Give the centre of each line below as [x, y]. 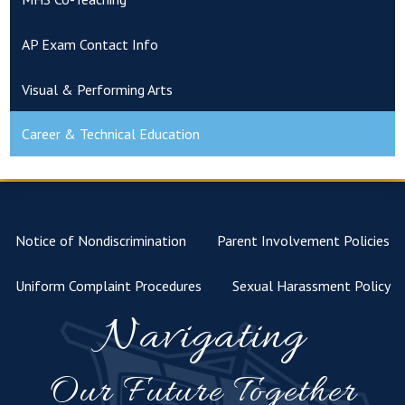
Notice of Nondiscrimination [101, 240]
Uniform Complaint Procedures [108, 286]
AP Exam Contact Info [90, 44]
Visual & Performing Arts [97, 89]
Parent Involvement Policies [303, 240]
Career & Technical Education [111, 134]
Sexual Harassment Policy [311, 286]
